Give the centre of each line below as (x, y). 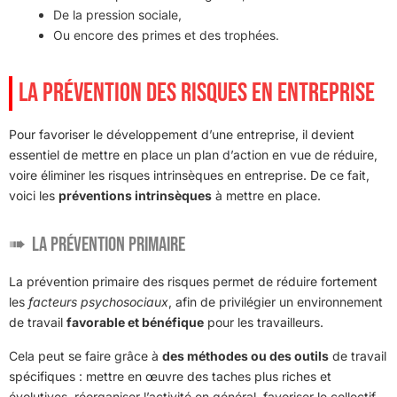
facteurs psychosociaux (98, 302)
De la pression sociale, (117, 15)
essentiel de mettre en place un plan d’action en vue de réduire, (193, 155)
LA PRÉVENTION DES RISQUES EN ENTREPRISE (197, 93)
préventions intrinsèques (135, 196)
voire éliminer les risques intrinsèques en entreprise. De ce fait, (189, 175)
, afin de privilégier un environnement (276, 302)
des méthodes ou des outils (245, 356)
